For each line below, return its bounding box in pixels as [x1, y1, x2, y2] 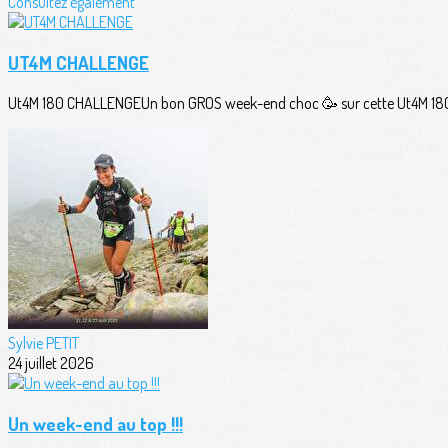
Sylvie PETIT [8, 332, 79, 353]
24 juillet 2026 [8, 352, 94, 373]
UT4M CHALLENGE [8, 51, 149, 75]
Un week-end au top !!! [8, 411, 183, 435]
